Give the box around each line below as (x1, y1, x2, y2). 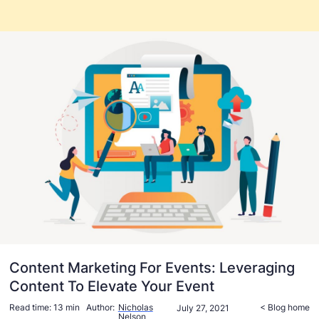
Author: (85, 301, 115, 313)
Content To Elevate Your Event (9, 277, 215, 295)
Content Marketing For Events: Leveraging (9, 258, 296, 276)
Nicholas (117, 301, 153, 313)
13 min (53, 301, 80, 313)
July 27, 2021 (177, 303, 230, 314)
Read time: (9, 301, 52, 313)
